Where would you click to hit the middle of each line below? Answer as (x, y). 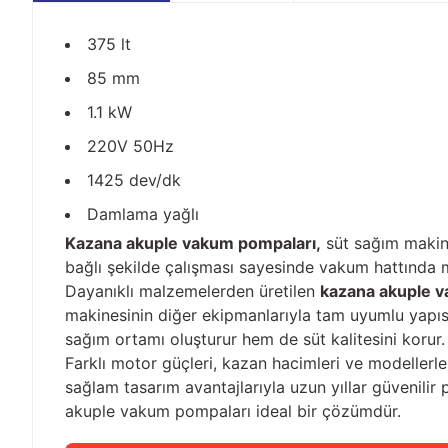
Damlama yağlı (143, 214)
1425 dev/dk (134, 180)
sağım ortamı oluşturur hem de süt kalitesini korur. (255, 339)
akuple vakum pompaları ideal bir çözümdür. (233, 411)
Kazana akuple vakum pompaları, (193, 243)
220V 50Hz (130, 146)
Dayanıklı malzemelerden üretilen (192, 291)
